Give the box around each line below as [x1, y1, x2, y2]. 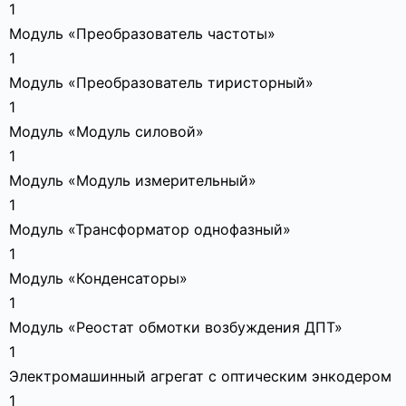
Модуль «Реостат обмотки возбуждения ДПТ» [9, 318, 343, 336]
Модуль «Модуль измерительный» [9, 171, 256, 189]
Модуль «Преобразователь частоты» [9, 24, 275, 43]
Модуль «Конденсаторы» [9, 269, 188, 287]
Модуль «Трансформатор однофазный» [9, 220, 291, 238]
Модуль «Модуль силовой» [9, 122, 204, 140]
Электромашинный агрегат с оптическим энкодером [9, 367, 391, 385]
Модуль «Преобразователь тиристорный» [9, 73, 314, 92]
